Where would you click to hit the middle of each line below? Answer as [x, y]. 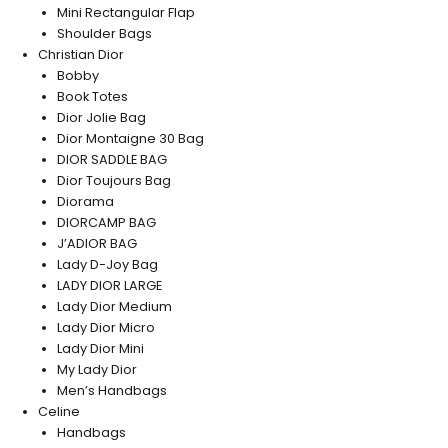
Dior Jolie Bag [102, 117]
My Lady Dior [97, 369]
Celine [59, 411]
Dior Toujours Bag [114, 180]
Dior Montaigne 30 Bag [131, 138]
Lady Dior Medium [115, 306]
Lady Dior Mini [101, 348]
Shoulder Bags [105, 33]
